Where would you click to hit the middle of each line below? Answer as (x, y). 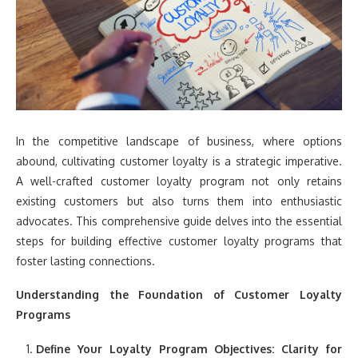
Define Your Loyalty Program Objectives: (155, 349)
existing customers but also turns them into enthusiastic (179, 201)
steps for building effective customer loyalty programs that (179, 241)
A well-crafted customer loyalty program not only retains (179, 181)
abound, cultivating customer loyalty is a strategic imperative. (179, 161)
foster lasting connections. (86, 261)
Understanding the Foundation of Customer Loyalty (179, 295)
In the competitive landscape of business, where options (179, 141)
